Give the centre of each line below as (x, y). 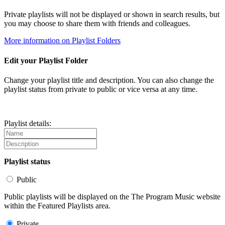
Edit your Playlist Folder (46, 60)
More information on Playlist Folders (62, 41)
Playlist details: (28, 123)
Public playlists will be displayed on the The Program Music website (112, 196)
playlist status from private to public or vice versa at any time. (101, 89)
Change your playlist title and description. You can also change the (109, 80)
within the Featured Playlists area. (57, 205)
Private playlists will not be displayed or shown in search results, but (112, 15)
